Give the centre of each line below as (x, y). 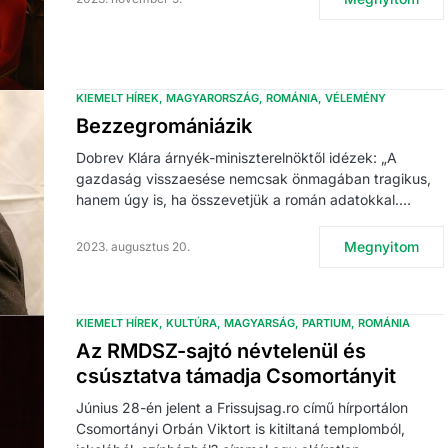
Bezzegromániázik (164, 126)
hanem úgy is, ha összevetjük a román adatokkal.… (243, 200)
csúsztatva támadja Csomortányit (236, 376)
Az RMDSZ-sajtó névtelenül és (221, 351)
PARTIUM (326, 323)
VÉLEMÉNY (355, 98)
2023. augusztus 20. (133, 247)
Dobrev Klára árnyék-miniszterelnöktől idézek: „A (236, 158)
